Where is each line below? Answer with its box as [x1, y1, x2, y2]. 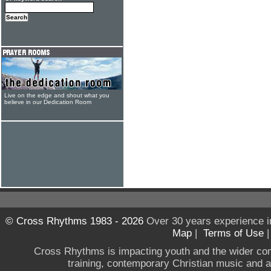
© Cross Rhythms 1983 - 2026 [5, 215, 143, 227]
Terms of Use [203, 227, 264, 239]
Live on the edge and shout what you [4, 92, 109, 99]
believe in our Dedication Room [4, 99, 91, 105]
